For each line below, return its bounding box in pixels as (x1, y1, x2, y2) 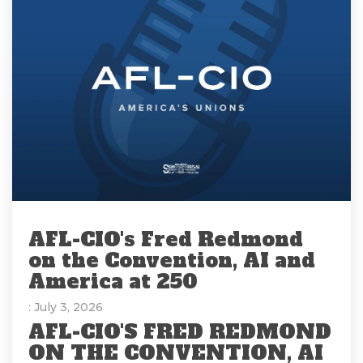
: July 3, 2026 (28, 300, 103, 315)
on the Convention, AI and (28, 247, 315, 275)
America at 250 (28, 268, 198, 296)
